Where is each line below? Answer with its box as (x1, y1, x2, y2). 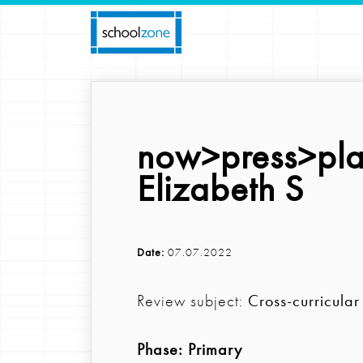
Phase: (137, 338, 188, 360)
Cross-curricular (248, 289, 360, 311)
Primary (188, 338, 242, 360)
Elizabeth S (137, 165, 304, 213)
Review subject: (137, 289, 248, 311)
